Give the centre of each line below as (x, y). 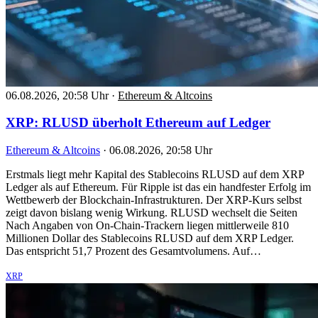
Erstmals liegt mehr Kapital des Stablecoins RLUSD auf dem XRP (155, 174)
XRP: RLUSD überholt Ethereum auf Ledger (138, 123)
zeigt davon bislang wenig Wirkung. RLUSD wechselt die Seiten (152, 212)
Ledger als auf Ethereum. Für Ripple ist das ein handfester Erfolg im (158, 187)
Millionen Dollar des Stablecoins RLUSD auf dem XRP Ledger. (150, 238)
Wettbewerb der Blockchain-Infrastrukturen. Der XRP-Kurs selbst (154, 199)
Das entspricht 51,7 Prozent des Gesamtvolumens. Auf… (133, 251)
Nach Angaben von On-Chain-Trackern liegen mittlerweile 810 (147, 225)
